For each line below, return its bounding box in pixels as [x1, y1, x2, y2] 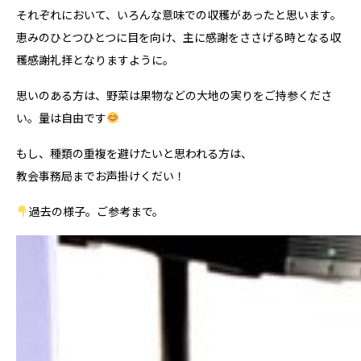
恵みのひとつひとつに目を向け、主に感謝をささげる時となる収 [16, 28, 341, 45]
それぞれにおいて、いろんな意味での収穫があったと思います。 [16, 6, 342, 23]
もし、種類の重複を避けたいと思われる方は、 [16, 144, 252, 161]
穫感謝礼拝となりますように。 [16, 51, 174, 68]
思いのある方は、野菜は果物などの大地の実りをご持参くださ [16, 86, 332, 103]
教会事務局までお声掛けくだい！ [16, 167, 185, 184]
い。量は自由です [16, 109, 106, 126]
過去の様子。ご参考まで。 [28, 202, 164, 219]
